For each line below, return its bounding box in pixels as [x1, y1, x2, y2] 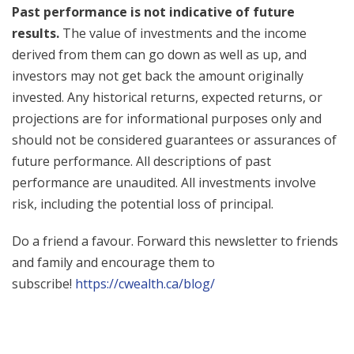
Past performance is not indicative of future [12, 3, 295, 21]
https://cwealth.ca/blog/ [75, 275, 215, 293]
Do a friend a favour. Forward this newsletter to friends [12, 232, 338, 250]
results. [12, 24, 59, 43]
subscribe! [12, 275, 75, 293]
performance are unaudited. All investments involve [12, 174, 316, 192]
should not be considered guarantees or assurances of [12, 131, 337, 149]
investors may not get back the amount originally [12, 67, 303, 85]
